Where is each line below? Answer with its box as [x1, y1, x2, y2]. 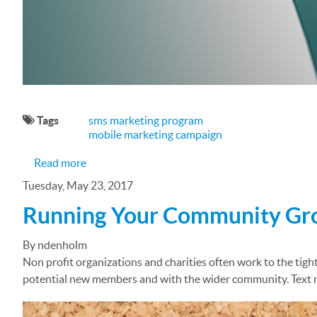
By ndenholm [23, 238, 87, 252]
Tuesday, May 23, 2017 [23, 179, 133, 192]
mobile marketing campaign [88, 128, 222, 142]
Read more [34, 156, 86, 170]
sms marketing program [88, 114, 203, 127]
